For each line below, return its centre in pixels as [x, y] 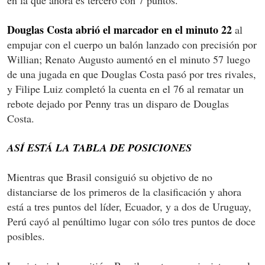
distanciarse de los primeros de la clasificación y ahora [124, 191]
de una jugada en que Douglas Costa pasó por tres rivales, [132, 74]
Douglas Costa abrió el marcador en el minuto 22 [119, 29]
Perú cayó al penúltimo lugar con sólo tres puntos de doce [131, 221]
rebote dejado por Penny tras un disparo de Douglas [118, 103]
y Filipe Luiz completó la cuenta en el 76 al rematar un [125, 88]
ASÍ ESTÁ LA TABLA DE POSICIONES [99, 147]
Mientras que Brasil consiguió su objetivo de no [110, 177]
